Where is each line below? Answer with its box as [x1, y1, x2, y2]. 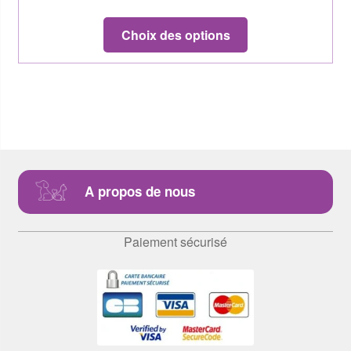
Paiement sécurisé [124, 233, 227, 251]
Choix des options [121, 25, 230, 44]
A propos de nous [84, 182, 195, 201]
